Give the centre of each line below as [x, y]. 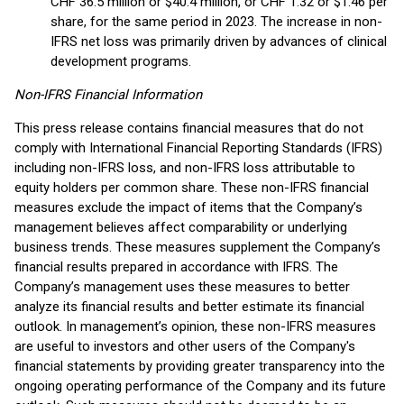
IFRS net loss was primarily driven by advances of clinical [219, 41]
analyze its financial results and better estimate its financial [189, 307]
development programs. [121, 61]
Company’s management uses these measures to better [182, 287]
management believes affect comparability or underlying [181, 227]
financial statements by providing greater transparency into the [200, 366]
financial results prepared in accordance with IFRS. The [176, 267]
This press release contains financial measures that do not [189, 128]
